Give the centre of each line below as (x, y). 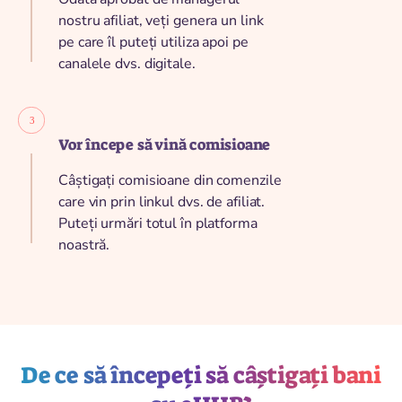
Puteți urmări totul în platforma (158, 223)
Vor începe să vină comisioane (165, 144)
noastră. (84, 245)
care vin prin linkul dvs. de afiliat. (162, 201)
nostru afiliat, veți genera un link (161, 20)
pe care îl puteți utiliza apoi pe (153, 42)
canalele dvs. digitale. (127, 63)
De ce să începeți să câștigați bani (201, 375)
